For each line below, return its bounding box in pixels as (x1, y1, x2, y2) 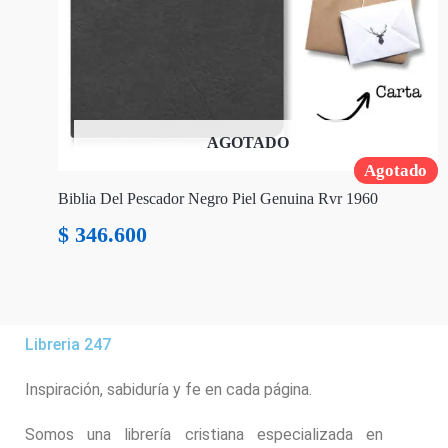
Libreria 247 (25, 335, 111, 355)
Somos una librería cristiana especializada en (25, 425, 383, 445)
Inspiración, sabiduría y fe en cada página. (25, 380, 312, 400)
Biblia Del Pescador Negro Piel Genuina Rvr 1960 (58, 190, 378, 208)
